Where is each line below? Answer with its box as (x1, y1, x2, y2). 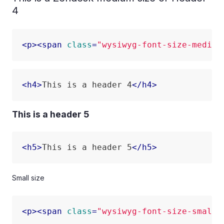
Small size (12, 173, 44, 182)
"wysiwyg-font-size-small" (97, 206, 222, 216)
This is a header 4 (42, 80, 132, 89)
